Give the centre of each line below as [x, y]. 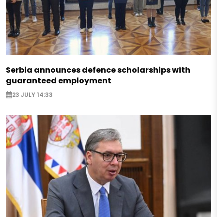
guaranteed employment [59, 80]
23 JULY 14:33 [32, 95]
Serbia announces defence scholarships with [98, 70]
